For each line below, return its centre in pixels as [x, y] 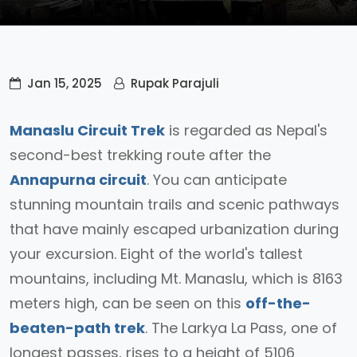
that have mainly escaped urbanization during [174, 229]
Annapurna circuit [78, 180]
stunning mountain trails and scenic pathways [175, 204]
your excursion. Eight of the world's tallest [156, 254]
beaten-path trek [77, 328]
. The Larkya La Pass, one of [241, 328]
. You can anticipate [217, 180]
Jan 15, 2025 [65, 83]
